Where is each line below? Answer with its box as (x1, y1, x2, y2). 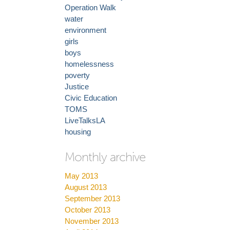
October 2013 (65, 205, 110, 215)
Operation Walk (65, 3, 116, 12)
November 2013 (65, 217, 119, 226)
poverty (65, 71, 90, 80)
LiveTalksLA (65, 116, 105, 125)
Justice (65, 82, 89, 91)
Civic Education (65, 93, 117, 103)
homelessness (65, 60, 114, 69)
